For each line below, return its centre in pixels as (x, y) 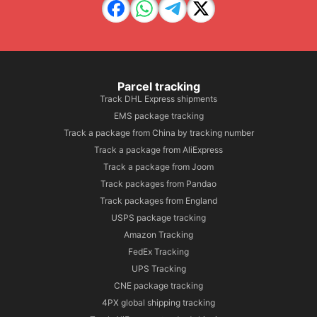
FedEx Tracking (158, 252)
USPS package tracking (158, 218)
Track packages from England (158, 201)
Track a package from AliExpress (158, 150)
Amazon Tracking (158, 235)
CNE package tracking (158, 286)
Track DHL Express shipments (158, 99)
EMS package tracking (158, 116)
